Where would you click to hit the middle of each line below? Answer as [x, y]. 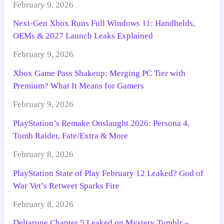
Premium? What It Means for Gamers [79, 86]
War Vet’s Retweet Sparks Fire [66, 185]
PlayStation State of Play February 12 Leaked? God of [108, 173]
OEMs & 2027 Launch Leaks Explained [83, 36]
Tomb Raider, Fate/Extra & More [71, 135]
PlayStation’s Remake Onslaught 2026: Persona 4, [101, 123]
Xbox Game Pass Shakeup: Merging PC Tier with [99, 73]
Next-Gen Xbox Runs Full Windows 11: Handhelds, [104, 23]
